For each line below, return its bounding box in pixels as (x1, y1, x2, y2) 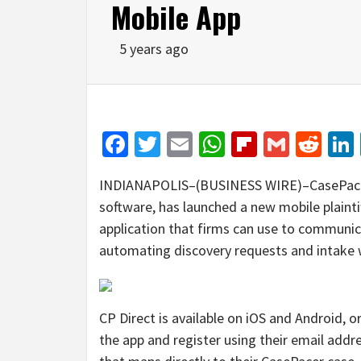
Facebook (128, 127, 231, 160)
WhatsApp (225, 127, 335, 160)
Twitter (160, 127, 238, 160)
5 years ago (119, 39, 189, 58)
